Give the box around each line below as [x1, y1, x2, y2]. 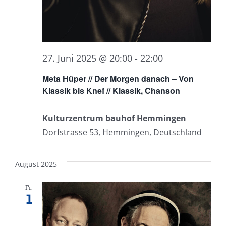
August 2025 [15, 159, 57, 169]
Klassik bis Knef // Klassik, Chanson [42, 84, 180, 96]
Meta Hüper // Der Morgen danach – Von [42, 72, 194, 84]
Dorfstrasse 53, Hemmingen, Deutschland [42, 126, 202, 138]
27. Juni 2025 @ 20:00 [42, 51, 132, 64]
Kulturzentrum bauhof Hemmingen [42, 112, 186, 124]
